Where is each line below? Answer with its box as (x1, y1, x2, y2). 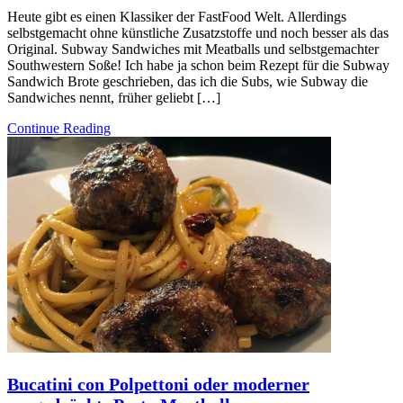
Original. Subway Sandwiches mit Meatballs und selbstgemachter (7, 41, 379, 58)
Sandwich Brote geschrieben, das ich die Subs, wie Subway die (7, 74, 368, 90)
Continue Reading (7, 121, 111, 137)
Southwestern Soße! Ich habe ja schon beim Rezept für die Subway (7, 58, 390, 74)
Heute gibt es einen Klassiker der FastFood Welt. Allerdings (7, 9, 346, 25)
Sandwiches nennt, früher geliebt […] (7, 90, 220, 106)
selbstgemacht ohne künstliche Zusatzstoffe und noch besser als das (7, 25, 389, 41)
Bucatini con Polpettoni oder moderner (7, 374, 309, 395)
